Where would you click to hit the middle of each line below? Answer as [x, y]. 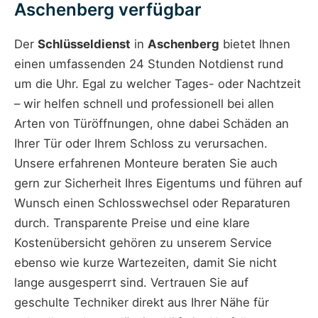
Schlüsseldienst [84, 44]
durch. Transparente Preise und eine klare [132, 223]
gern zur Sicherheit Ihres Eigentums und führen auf [158, 183]
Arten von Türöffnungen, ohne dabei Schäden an [152, 124]
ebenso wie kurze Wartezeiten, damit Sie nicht [146, 263]
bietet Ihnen [255, 44]
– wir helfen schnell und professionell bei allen [144, 104]
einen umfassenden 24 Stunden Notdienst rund [149, 64]
